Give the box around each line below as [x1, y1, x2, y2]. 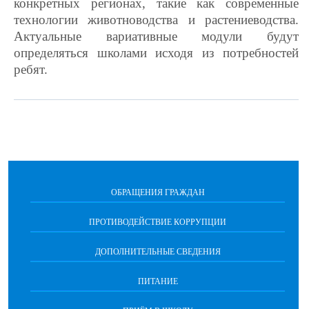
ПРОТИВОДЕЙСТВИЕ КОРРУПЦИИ [89, 217, 226, 227]
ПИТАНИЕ [137, 277, 178, 286]
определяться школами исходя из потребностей [14, 46, 299, 60]
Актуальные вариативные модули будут [14, 29, 299, 43]
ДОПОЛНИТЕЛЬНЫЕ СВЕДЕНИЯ [94, 247, 221, 257]
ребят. [14, 62, 48, 77]
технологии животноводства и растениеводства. [14, 12, 299, 27]
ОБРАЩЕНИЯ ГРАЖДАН [110, 188, 205, 197]
